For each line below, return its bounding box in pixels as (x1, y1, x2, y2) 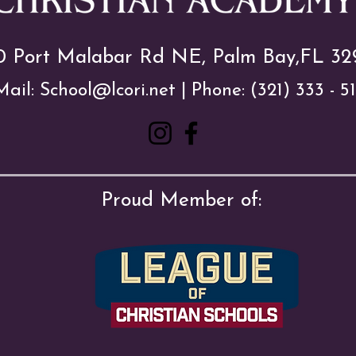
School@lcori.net (40, 82, 176, 100)
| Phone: (176, 82, 250, 100)
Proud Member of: (101, 191, 261, 211)
